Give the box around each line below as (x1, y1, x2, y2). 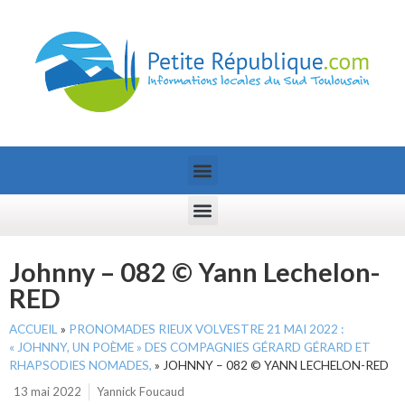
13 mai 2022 (14, 384, 81, 399)
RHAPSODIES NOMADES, (9, 358, 152, 372)
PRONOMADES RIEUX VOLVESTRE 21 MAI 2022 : (69, 322, 344, 336)
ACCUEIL (9, 322, 58, 336)
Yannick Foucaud (97, 384, 184, 399)
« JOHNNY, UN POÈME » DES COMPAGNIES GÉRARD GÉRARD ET (9, 340, 371, 354)
